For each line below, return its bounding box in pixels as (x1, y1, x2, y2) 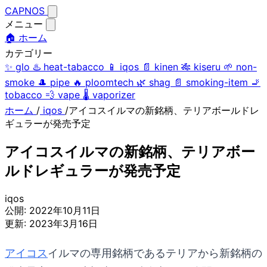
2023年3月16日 (29, 217, 98, 229)
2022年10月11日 (29, 204, 100, 216)
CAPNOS (5, 5, 48, 17)
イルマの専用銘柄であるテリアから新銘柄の (48, 247, 262, 260)
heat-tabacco (44, 61, 104, 73)
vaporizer (92, 89, 135, 101)
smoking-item (186, 76, 248, 88)
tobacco (5, 89, 42, 101)
